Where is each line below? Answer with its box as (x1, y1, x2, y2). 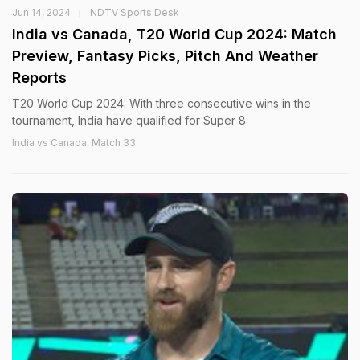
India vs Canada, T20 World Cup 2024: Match (12, 26, 337, 43)
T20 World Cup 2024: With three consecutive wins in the (12, 96, 311, 110)
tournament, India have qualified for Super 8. (12, 113, 248, 127)
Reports (12, 69, 67, 86)
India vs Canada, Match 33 (12, 137, 136, 149)
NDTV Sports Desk (90, 6, 179, 18)
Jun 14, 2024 (12, 6, 71, 18)
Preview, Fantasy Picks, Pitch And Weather (12, 47, 318, 64)
